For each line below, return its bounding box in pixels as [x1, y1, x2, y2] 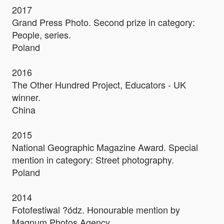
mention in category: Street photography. [12, 153, 174, 166]
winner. [12, 90, 40, 104]
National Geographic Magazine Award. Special [12, 140, 198, 154]
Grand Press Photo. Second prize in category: [12, 15, 195, 29]
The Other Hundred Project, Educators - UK [12, 78, 186, 91]
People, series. [12, 28, 71, 41]
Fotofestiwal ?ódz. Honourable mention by [12, 203, 180, 216]
